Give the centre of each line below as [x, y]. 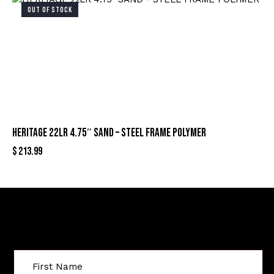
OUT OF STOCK [50, 10]
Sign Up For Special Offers [137, 214]
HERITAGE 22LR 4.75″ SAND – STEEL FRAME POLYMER [109, 133]
